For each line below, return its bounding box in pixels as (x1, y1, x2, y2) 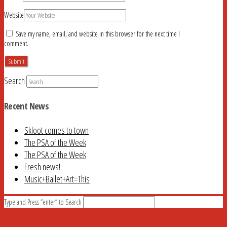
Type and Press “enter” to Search (4, 197, 82, 207)
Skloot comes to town (24, 124, 89, 136)
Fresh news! (24, 160, 60, 173)
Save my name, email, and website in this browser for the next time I (16, 29, 180, 39)
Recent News (4, 100, 49, 112)
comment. (4, 39, 28, 49)
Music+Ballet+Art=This (24, 172, 90, 185)
